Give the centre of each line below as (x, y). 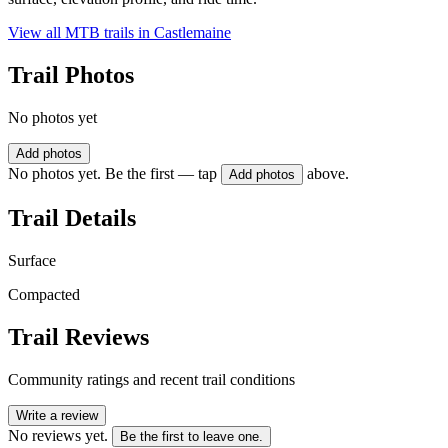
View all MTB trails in (81, 33)
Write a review (57, 415)
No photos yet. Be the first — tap (112, 174)
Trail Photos (71, 75)
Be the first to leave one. (191, 436)
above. (328, 174)
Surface (32, 260)
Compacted (44, 294)
